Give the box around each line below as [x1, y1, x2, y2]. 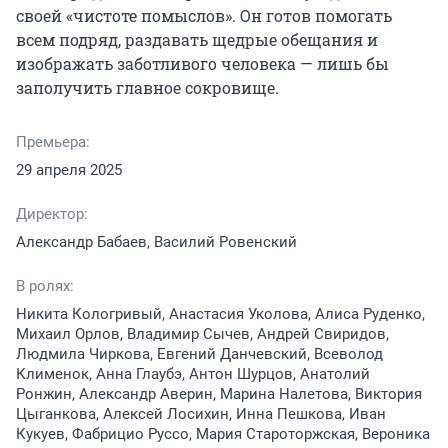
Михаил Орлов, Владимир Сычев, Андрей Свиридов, [16, 325, 389, 344]
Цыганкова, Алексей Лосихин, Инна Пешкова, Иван [16, 405, 386, 424]
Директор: [16, 205, 88, 224]
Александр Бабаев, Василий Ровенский [16, 233, 297, 252]
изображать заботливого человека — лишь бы [16, 53, 389, 75]
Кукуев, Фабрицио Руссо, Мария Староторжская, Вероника [16, 425, 430, 444]
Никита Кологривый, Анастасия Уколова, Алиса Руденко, [16, 305, 425, 324]
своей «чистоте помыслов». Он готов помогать [16, 5, 392, 27]
